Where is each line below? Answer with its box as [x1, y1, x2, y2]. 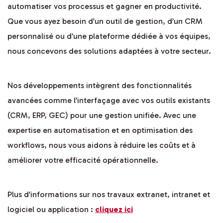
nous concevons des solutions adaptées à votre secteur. [7, 46, 211, 56]
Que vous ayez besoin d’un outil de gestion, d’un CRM [7, 16, 203, 26]
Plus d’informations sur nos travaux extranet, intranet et [7, 190, 210, 200]
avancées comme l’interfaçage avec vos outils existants [7, 96, 210, 106]
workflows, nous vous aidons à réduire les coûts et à [7, 140, 196, 150]
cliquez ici [95, 205, 133, 215]
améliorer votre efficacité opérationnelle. [7, 155, 158, 165]
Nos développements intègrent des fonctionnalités [7, 81, 192, 91]
